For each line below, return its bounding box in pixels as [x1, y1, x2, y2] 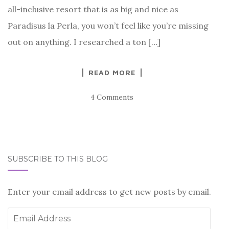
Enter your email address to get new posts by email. [8, 186, 211, 197]
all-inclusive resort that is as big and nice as [8, 4, 178, 14]
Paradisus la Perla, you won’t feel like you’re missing [8, 20, 209, 31]
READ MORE [88, 67, 135, 77]
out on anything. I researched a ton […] [8, 36, 161, 47]
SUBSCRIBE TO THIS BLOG [8, 154, 108, 164]
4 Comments [90, 92, 133, 102]
